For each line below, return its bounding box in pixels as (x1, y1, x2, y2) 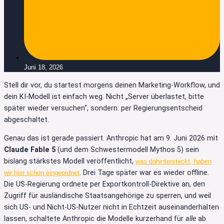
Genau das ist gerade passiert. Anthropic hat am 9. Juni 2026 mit (4, 133, 218, 142)
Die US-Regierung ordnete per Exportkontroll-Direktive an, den (4, 179, 205, 188)
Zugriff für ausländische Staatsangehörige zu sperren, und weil (4, 191, 211, 200)
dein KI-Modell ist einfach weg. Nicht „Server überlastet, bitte (4, 92, 204, 101)
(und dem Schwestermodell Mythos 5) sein (55, 145, 199, 154)
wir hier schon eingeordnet (4, 168, 79, 176)
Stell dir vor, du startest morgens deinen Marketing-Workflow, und (4, 80, 220, 89)
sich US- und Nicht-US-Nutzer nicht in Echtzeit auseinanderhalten (4, 202, 219, 211)
